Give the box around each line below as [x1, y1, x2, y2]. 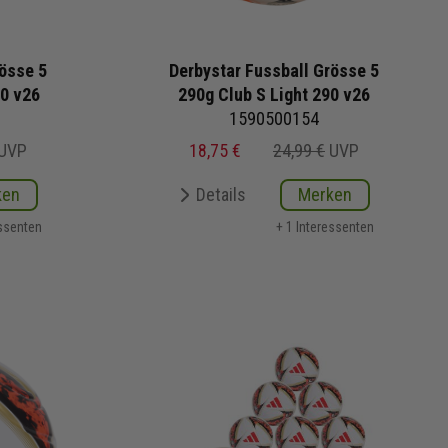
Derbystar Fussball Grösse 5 [169, 59, 379, 81]
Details [196, 183, 246, 205]
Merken [298, 183, 352, 205]
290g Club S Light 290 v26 [178, 83, 370, 105]
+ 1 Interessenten [276, 218, 374, 235]
